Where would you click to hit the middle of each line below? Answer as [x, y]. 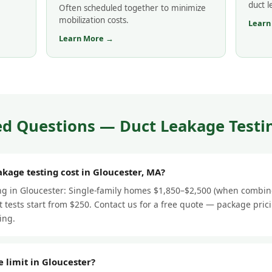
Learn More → [86, 38]
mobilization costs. [94, 20]
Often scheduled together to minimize [132, 8]
